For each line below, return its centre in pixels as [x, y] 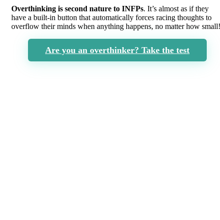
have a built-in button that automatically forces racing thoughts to [111, 17]
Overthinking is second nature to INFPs [77, 8]
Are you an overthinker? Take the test [117, 50]
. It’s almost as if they [176, 8]
